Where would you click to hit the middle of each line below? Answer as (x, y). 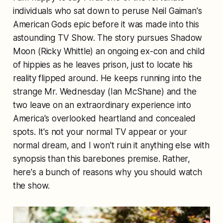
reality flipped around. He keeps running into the (107, 78)
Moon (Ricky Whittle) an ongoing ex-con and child (109, 51)
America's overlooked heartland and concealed (104, 118)
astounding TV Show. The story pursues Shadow (108, 38)
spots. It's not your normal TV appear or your (100, 132)
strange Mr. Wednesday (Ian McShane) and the (105, 91)
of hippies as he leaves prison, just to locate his (103, 64)
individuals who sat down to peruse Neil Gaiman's (107, 11)
